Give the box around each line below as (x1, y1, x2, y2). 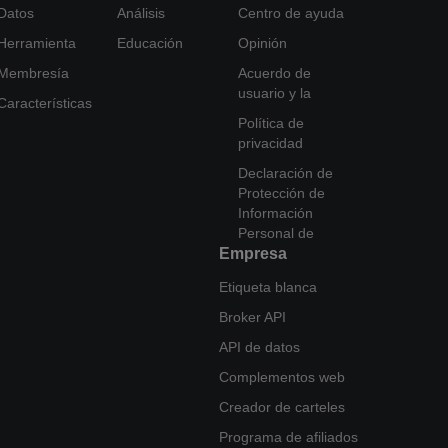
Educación (117, 35, 184, 51)
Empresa (219, 245, 287, 262)
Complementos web (219, 369, 345, 385)
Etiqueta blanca (219, 279, 317, 295)
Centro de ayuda (237, 5, 344, 21)
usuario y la (237, 85, 311, 101)
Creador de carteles (219, 399, 345, 415)
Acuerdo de (237, 65, 311, 81)
